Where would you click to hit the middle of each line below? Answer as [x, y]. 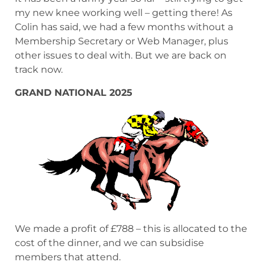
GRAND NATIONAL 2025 [74, 92]
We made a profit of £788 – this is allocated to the [131, 228]
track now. [39, 70]
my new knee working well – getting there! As [124, 13]
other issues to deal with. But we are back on [121, 56]
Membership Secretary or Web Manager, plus [122, 41]
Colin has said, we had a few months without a [124, 27]
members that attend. [68, 257]
